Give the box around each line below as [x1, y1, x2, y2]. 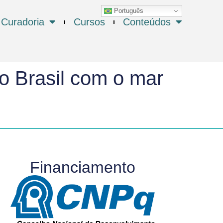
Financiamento [30, 158, 135, 176]
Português [112, 6, 143, 14]
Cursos [74, 16, 105, 27]
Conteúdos [123, 16, 171, 27]
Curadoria [1, 16, 44, 27]
